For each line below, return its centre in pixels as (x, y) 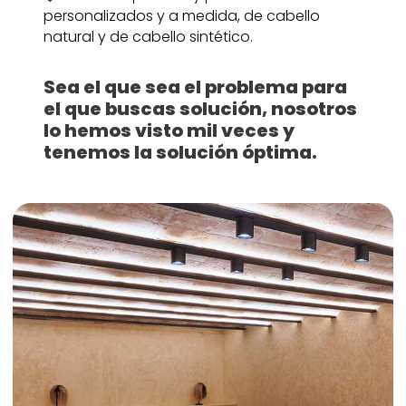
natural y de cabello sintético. (148, 37)
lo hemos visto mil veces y (169, 131)
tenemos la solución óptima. (180, 153)
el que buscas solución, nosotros (200, 109)
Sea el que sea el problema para (195, 87)
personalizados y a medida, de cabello (181, 16)
